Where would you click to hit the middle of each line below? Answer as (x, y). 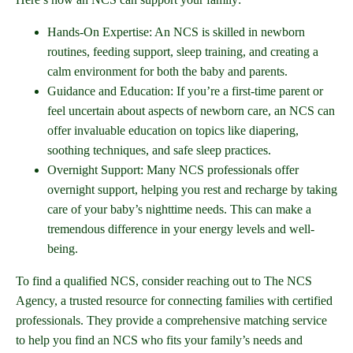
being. (63, 249)
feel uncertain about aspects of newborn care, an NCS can (191, 111)
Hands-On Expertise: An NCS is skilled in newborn (176, 32)
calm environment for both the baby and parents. (167, 72)
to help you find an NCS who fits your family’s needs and (159, 340)
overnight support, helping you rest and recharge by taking (192, 190)
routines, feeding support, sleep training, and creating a (183, 52)
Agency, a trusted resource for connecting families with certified (174, 301)
